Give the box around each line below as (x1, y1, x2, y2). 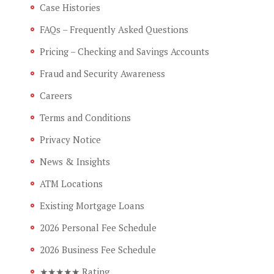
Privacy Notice (40, 133, 101, 146)
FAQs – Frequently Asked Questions (40, 23, 188, 36)
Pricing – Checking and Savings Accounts (40, 45, 209, 58)
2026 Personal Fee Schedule (40, 221, 157, 234)
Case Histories (40, 1, 100, 14)
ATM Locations (40, 177, 103, 190)
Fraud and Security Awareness (40, 67, 165, 80)
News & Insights (40, 155, 110, 168)
